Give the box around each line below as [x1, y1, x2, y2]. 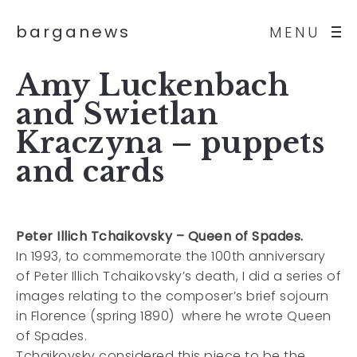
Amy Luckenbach [16, 68, 289, 104]
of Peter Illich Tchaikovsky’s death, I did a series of [16, 267, 341, 285]
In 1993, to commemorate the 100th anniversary [16, 247, 326, 265]
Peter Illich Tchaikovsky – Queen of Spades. [16, 227, 304, 245]
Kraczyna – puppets [16, 125, 324, 161]
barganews [16, 21, 131, 43]
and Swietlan [16, 96, 218, 132]
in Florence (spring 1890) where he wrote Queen [16, 307, 331, 325]
